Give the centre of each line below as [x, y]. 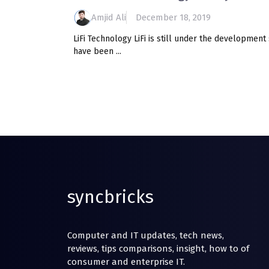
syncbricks [110, 197]
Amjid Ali [109, 17]
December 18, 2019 [173, 17]
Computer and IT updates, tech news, [146, 235]
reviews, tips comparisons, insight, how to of [158, 249]
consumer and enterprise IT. [126, 262]
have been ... [97, 51]
